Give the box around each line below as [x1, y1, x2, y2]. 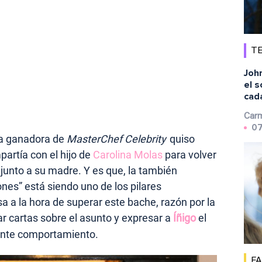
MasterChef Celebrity [67, 133, 166, 146]
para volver [163, 149, 216, 161]
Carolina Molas [93, 149, 163, 161]
